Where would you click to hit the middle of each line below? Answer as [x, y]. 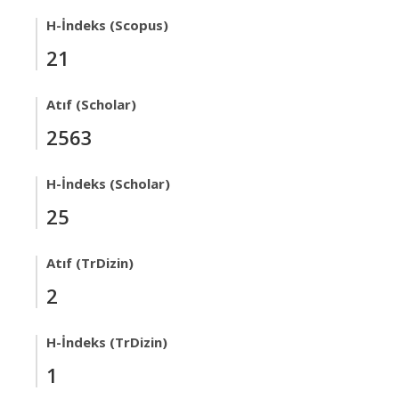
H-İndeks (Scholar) [108, 183]
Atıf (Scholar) [91, 104]
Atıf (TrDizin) [90, 263]
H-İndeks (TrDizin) [107, 342]
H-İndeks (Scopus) [107, 25]
